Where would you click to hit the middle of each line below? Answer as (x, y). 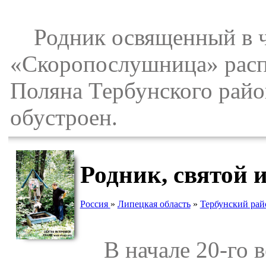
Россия (95, 204)
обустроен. (64, 117)
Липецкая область (154, 204)
